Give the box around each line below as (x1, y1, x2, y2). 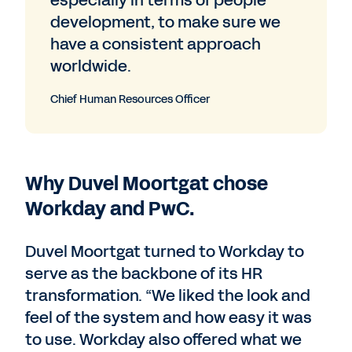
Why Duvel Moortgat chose (25, 170, 268, 197)
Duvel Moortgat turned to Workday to (25, 240, 304, 262)
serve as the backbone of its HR (25, 262, 262, 284)
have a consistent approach (50, 33, 261, 55)
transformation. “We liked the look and (25, 284, 310, 306)
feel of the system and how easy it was (25, 306, 312, 328)
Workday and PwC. (25, 196, 195, 222)
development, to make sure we (50, 11, 280, 33)
